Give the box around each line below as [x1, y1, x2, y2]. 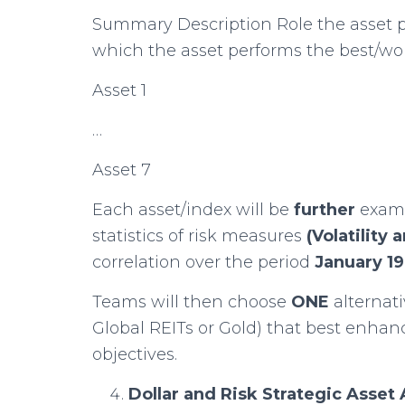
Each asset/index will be [92, 200, 294, 220]
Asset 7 [92, 160, 151, 180]
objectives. [92, 344, 177, 364]
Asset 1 [92, 80, 146, 100]
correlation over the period [92, 252, 315, 272]
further [294, 200, 360, 220]
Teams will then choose [92, 292, 291, 312]
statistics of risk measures [92, 226, 306, 246]
